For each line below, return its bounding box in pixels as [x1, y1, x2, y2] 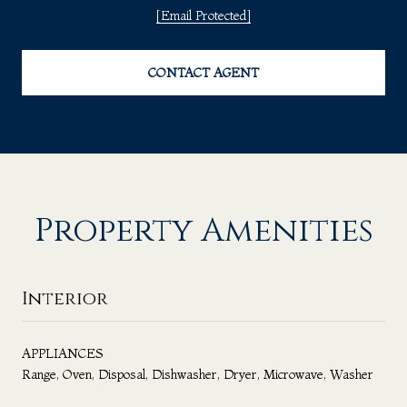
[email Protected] [156, 6, 251, 24]
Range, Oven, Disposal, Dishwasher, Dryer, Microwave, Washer [22, 365, 373, 382]
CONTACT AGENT [148, 64, 259, 81]
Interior [22, 285, 108, 311]
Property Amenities [34, 208, 373, 253]
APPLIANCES [22, 344, 103, 362]
